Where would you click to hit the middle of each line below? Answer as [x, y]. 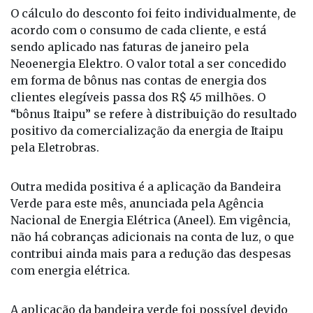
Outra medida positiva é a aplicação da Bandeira [146, 186]
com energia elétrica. [70, 270]
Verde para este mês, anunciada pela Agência [137, 203]
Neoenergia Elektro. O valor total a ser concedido [148, 63]
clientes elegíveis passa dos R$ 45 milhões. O [138, 97]
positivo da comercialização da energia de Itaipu [147, 130]
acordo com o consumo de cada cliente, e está [138, 30]
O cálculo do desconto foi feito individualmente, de [153, 13]
